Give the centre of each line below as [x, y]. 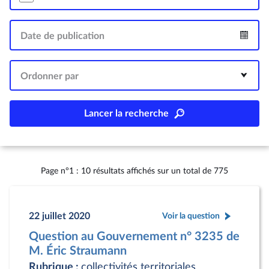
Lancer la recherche [126, 113]
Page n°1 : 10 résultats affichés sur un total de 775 [134, 171]
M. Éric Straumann [78, 251]
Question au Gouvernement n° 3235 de [134, 237]
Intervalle [240, 44]
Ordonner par [50, 76]
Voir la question [191, 216]
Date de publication [62, 36]
